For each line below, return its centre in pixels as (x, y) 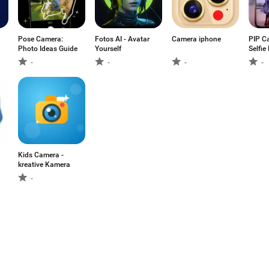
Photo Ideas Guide (48, 49)
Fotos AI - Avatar (122, 39)
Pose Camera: (41, 39)
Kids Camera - (41, 155)
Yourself (108, 49)
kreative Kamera (44, 165)
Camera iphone (196, 39)
